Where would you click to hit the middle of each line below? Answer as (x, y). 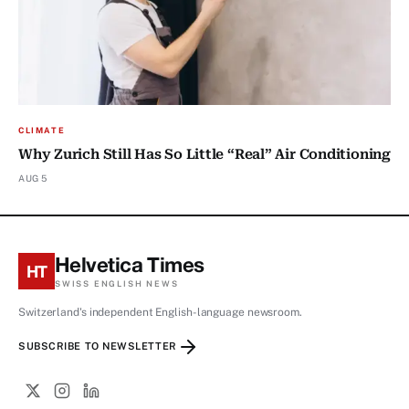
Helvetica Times (130, 264)
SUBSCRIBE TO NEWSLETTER (98, 346)
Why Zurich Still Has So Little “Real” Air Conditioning (204, 154)
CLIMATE (42, 130)
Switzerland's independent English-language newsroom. (160, 312)
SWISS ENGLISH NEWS (117, 283)
